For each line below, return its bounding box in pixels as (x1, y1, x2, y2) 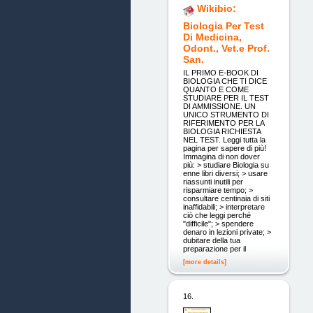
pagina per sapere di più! (182, 143, 266, 152)
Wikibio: (196, 3, 236, 15)
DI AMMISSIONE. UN (182, 101, 256, 110)
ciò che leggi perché (182, 210, 251, 219)
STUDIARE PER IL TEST (182, 93, 269, 102)
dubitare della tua (182, 235, 240, 245)
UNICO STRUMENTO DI (182, 110, 269, 119)
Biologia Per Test (182, 20, 264, 32)
